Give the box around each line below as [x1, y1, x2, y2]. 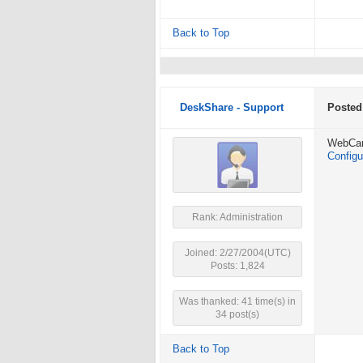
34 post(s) [216, 309, 259, 320]
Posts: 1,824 [210, 260, 265, 271]
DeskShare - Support [180, 102, 284, 113]
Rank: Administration [192, 211, 283, 223]
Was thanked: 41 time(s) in [179, 296, 296, 307]
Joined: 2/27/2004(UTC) [184, 247, 291, 258]
